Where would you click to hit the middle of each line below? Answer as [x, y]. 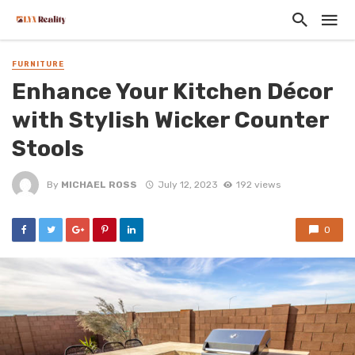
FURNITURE [38, 64]
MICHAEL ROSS [99, 184]
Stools [48, 149]
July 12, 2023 [187, 184]
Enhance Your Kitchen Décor [172, 92]
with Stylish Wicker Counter [170, 120]
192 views [258, 184]
